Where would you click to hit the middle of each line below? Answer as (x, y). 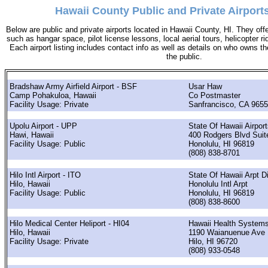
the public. (184, 57)
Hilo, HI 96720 (213, 241)
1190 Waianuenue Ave (227, 232)
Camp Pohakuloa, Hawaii (53, 95)
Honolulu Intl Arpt (218, 184)
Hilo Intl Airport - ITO (45, 175)
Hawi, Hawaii (32, 135)
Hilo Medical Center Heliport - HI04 (69, 223)
